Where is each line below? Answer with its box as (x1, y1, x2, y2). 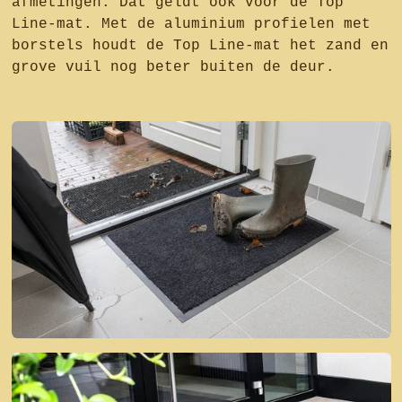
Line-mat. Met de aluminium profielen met (11, 16, 371, 32)
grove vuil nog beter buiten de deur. (11, 59, 335, 75)
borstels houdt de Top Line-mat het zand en (11, 38, 389, 54)
